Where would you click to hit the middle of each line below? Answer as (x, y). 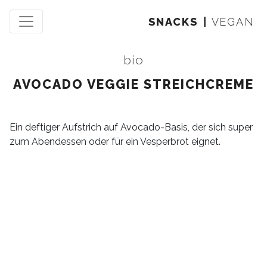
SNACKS (173, 21)
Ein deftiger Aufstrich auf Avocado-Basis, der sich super (131, 127)
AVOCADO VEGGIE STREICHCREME (133, 84)
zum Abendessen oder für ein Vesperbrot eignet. (115, 142)
